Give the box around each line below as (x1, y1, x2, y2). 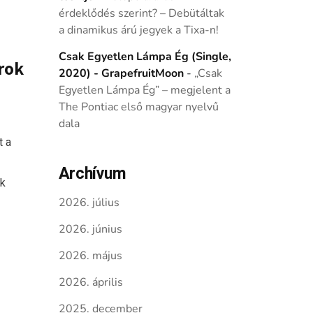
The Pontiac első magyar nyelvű (58, 99, 219, 115)
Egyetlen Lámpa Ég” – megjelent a (58, 82, 231, 98)
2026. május (58, 248, 122, 263)
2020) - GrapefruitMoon (58, 66, 184, 81)
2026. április (58, 275, 123, 290)
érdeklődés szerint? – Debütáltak (58, 6, 224, 21)
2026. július (58, 195, 119, 210)
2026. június (58, 221, 122, 237)
